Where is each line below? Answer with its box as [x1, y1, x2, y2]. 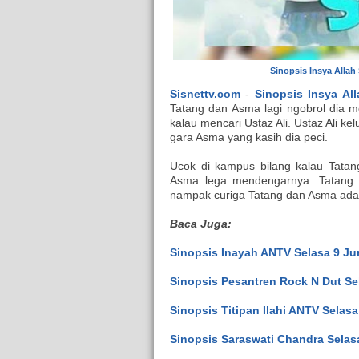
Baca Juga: [170, 217, 232, 231]
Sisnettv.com [170, 87, 240, 101]
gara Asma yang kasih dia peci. [170, 131, 331, 144]
